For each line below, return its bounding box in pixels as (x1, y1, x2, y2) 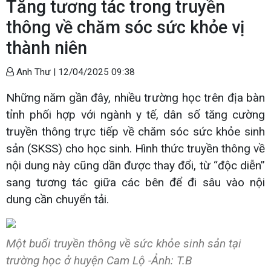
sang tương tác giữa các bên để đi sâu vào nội (6, 175, 265, 189)
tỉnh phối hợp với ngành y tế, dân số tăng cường (6, 107, 265, 122)
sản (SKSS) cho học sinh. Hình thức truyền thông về (6, 141, 265, 155)
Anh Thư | (14, 66, 58, 77)
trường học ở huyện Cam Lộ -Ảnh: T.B (6, 253, 195, 267)
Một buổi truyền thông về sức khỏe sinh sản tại (6, 236, 241, 250)
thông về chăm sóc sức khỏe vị (6, 16, 244, 38)
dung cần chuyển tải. (6, 192, 109, 206)
